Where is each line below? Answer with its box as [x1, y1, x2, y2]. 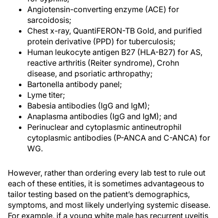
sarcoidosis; [27, 15, 72, 25]
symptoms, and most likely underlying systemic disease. [8, 200, 210, 210]
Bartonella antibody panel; [27, 79, 122, 89]
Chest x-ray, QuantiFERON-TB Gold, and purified [27, 26, 202, 36]
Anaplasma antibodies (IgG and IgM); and [27, 111, 177, 121]
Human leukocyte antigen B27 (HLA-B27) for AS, [27, 47, 202, 57]
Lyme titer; [27, 90, 65, 100]
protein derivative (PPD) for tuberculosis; [27, 36, 176, 46]
